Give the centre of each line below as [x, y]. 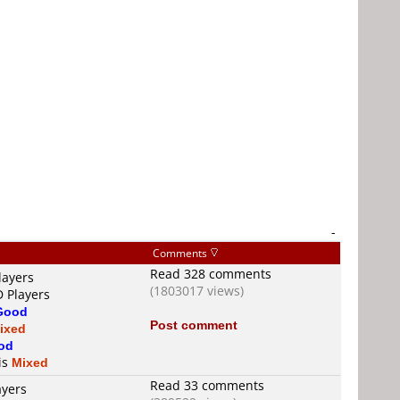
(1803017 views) [197, 291]
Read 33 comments [207, 385]
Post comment [194, 325]
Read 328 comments [211, 274]
